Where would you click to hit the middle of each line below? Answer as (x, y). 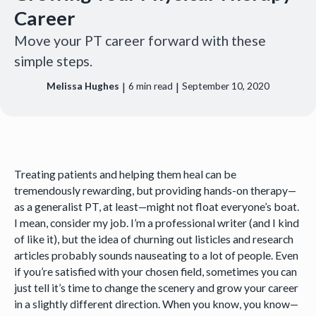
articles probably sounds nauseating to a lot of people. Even (156, 255)
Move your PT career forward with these (140, 40)
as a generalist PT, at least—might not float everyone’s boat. (156, 206)
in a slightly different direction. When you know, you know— (156, 303)
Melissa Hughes (83, 86)
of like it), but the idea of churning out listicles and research (153, 238)
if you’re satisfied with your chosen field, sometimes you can (155, 271)
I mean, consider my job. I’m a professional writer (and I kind (156, 222)
